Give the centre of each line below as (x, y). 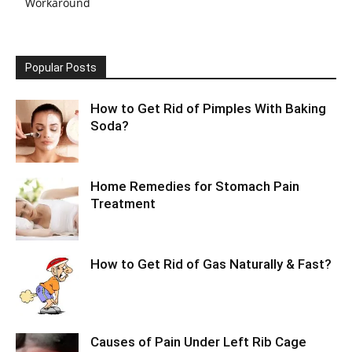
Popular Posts (61, 68)
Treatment (123, 203)
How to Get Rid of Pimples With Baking (208, 108)
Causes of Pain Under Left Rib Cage (198, 342)
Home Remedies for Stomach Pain (195, 186)
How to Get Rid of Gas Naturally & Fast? (211, 264)
